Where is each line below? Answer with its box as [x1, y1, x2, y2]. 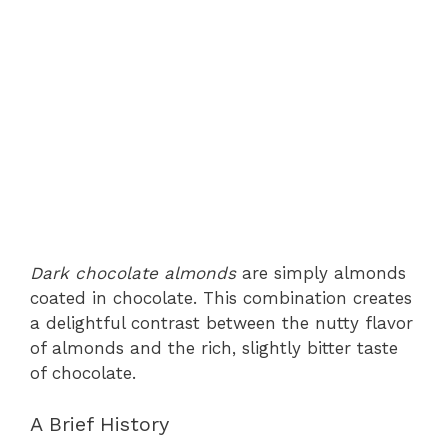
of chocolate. [30, 363, 136, 383]
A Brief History [30, 411, 169, 436]
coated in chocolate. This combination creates [30, 288, 412, 308]
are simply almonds [236, 263, 406, 283]
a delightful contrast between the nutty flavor [30, 313, 413, 333]
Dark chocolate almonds [30, 263, 236, 283]
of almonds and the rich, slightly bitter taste [30, 338, 398, 358]
